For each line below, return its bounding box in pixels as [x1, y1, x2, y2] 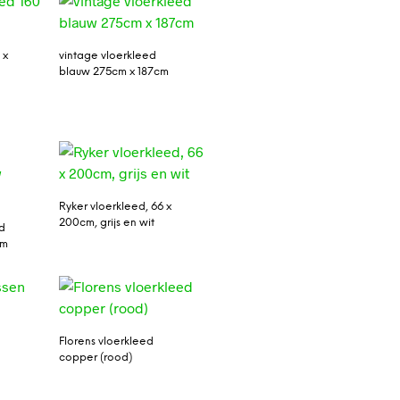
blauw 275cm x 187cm [58, 65, 169, 78]
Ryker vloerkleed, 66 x [58, 201, 171, 212]
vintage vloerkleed [58, 49, 156, 62]
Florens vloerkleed [58, 336, 154, 348]
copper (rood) [58, 352, 132, 364]
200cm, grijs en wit [58, 217, 154, 229]
